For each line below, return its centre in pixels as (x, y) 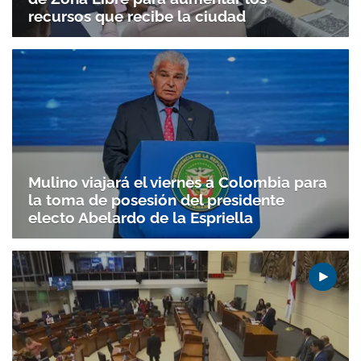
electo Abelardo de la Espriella (141, 218)
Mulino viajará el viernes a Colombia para (178, 183)
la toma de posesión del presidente (156, 200)
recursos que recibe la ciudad (137, 16)
